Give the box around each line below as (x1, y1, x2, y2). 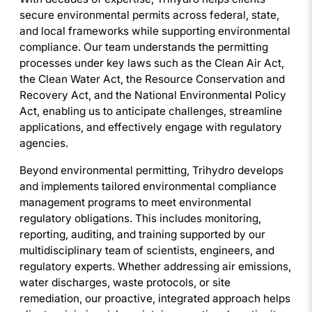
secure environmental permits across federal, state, (19, 8, 279, 22)
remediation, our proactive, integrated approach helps (19, 291, 290, 305)
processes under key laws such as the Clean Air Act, (19, 56, 284, 70)
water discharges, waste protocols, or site (19, 275, 231, 289)
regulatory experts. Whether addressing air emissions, (19, 259, 291, 273)
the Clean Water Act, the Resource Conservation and (19, 72, 285, 86)
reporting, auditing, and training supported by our (19, 227, 265, 241)
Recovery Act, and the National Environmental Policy (19, 88, 286, 102)
